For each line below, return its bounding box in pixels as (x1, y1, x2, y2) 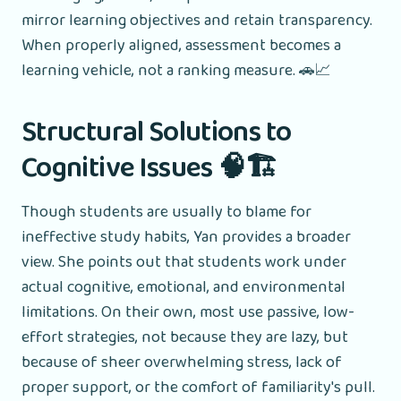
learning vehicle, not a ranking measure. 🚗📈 (21, 57, 331, 83)
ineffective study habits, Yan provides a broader (21, 224, 351, 250)
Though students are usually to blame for (21, 199, 311, 225)
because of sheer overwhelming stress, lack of (21, 349, 342, 375)
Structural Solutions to (21, 109, 292, 156)
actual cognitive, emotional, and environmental (21, 274, 346, 300)
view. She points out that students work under (21, 249, 346, 275)
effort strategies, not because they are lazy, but (21, 324, 348, 350)
